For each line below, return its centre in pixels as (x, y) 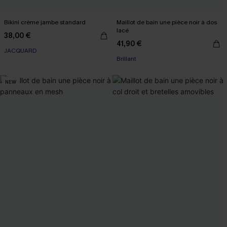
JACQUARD (21, 51)
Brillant (126, 59)
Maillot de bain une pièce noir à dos (167, 22)
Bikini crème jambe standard (45, 22)
